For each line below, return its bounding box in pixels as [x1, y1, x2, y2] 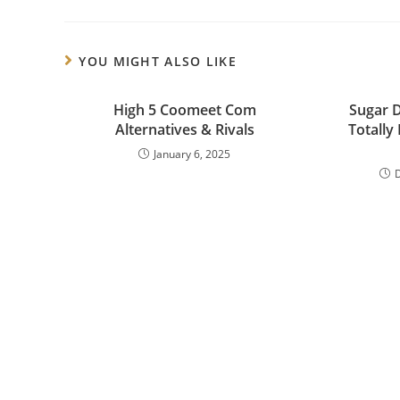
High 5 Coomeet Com [112, 100, 256, 120]
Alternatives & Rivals [114, 120, 254, 139]
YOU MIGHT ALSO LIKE [79, 53, 237, 70]
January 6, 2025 [154, 146, 231, 162]
